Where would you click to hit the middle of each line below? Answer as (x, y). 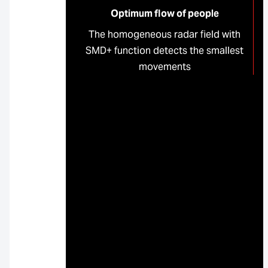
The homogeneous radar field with (165, 34)
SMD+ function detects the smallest (165, 50)
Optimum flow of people (165, 13)
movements (165, 66)
